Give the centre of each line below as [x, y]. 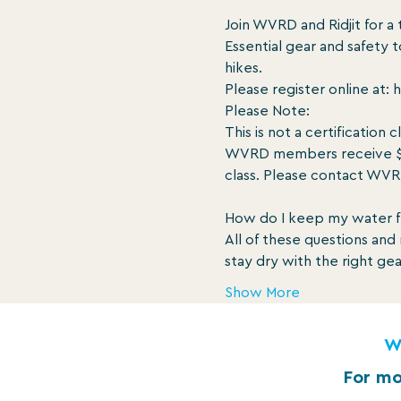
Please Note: [267, 111]
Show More [262, 292]
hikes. [243, 68]
